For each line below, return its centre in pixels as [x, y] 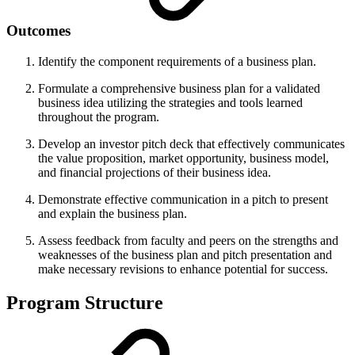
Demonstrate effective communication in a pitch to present [183, 199]
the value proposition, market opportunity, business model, [183, 158]
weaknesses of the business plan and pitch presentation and [185, 254]
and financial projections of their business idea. [155, 172]
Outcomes [40, 31]
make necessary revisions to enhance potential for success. [183, 269]
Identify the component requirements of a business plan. [177, 61]
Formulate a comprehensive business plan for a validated [179, 88]
